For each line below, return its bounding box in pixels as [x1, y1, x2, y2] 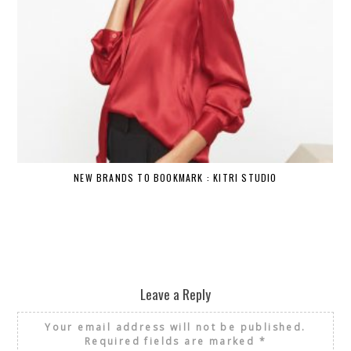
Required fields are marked [84, 335, 259, 349]
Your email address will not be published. [45, 320, 306, 335]
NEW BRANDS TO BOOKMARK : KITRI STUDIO [74, 170, 277, 184]
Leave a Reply [140, 284, 211, 305]
